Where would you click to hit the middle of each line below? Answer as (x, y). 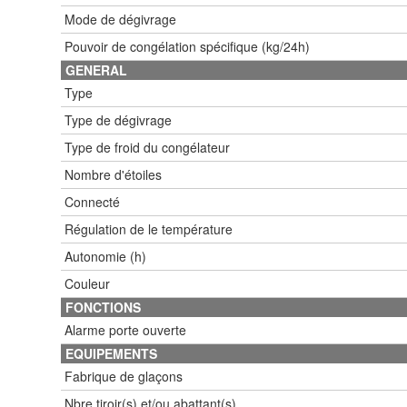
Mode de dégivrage (120, 19)
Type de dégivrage (118, 119)
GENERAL (96, 69)
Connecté (92, 201)
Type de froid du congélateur (147, 147)
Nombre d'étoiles (113, 174)
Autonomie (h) (105, 256)
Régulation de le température (149, 228)
